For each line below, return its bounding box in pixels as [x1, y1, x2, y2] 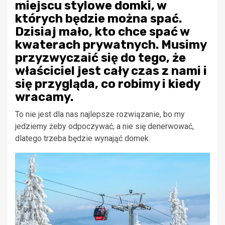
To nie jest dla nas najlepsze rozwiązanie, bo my [15, 109, 185, 119]
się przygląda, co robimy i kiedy [15, 76, 200, 91]
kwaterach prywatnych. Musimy [15, 37, 206, 52]
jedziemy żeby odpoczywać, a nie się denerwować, [15, 121, 194, 131]
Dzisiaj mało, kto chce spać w [15, 24, 189, 39]
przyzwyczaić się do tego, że [15, 50, 186, 65]
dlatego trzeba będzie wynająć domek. [15, 133, 150, 143]
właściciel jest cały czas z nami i [15, 63, 207, 78]
